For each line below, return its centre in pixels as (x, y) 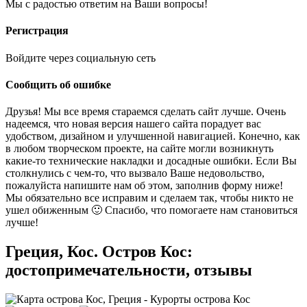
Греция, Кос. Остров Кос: (99, 251)
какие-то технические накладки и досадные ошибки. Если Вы (151, 161)
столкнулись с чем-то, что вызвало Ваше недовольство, (135, 173)
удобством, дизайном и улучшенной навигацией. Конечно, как (153, 136)
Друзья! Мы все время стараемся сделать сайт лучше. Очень (146, 112)
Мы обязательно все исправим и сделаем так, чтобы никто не (149, 198)
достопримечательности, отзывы (129, 270)
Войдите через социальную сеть (81, 58)
